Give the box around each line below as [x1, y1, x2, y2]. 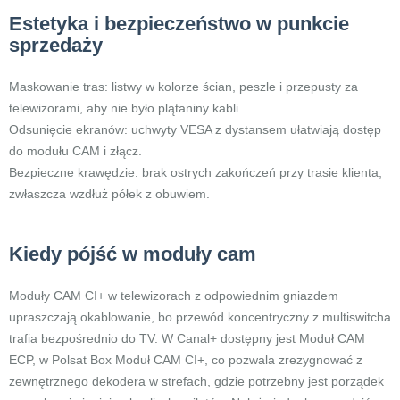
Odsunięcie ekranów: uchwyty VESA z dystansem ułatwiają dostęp [9, 122, 381, 137]
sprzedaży [9, 34, 103, 56]
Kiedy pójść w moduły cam [9, 243, 256, 265]
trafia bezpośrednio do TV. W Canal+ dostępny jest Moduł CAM [9, 331, 365, 346]
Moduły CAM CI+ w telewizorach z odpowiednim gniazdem [9, 288, 338, 303]
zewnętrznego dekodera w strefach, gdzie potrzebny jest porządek [9, 374, 384, 388]
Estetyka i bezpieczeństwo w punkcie [9, 12, 349, 35]
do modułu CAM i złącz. [9, 144, 142, 158]
